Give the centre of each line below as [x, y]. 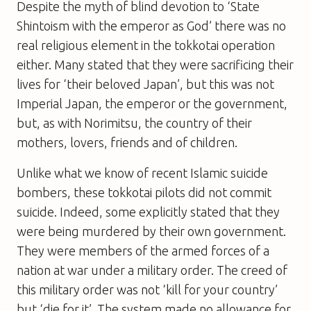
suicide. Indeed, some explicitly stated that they [148, 211]
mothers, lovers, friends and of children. [127, 142]
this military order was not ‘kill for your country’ [147, 289]
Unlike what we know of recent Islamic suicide [142, 173]
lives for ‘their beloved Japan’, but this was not [145, 84]
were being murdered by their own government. [151, 231]
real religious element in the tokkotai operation [146, 45]
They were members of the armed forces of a [143, 250]
